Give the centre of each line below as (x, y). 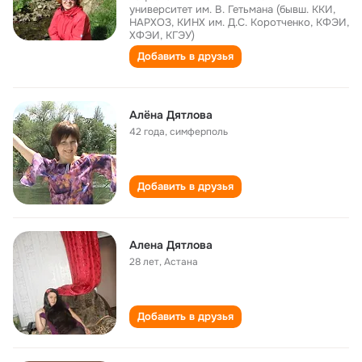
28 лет (144, 262)
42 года (147, 132)
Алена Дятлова (171, 245)
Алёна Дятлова (171, 115)
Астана (181, 262)
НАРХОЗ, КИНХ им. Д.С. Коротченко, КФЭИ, (239, 22)
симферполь (199, 132)
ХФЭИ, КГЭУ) (162, 35)
